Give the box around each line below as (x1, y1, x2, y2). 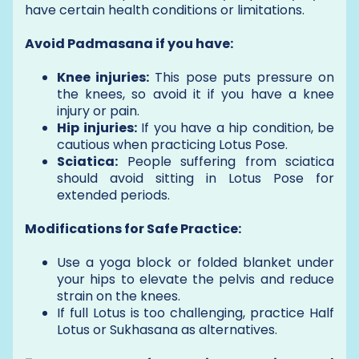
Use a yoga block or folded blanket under (57, 252, 334, 272)
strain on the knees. (57, 286, 180, 305)
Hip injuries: (57, 118, 137, 137)
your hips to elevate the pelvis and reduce (57, 269, 334, 288)
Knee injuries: (57, 67, 150, 87)
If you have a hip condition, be (136, 118, 334, 137)
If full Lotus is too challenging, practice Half (57, 303, 334, 322)
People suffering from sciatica (118, 151, 334, 171)
